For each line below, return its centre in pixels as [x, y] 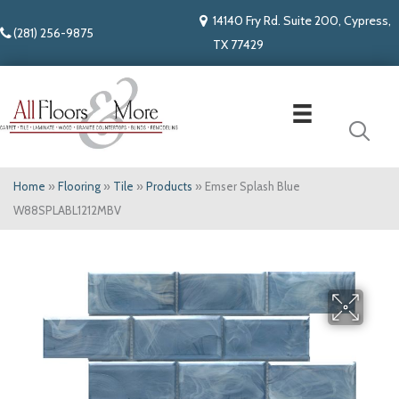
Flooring [79, 187]
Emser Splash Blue [252, 187]
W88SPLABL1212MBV [67, 211]
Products [169, 187]
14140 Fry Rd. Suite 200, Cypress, [302, 20]
